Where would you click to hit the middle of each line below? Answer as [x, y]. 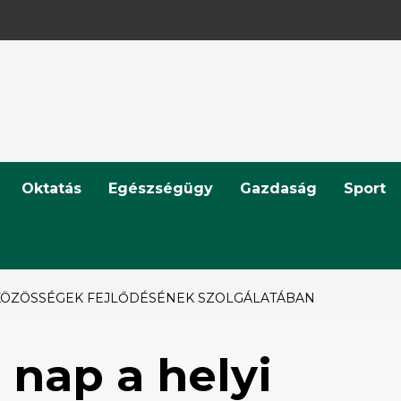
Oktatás [51, 188]
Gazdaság [278, 188]
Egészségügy [161, 188]
